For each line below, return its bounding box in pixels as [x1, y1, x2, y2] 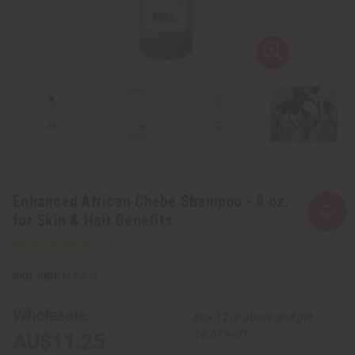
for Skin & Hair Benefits [13, 210, 172, 230]
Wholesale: [13, 305, 90, 325]
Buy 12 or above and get [193, 310, 312, 323]
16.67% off [193, 326, 246, 340]
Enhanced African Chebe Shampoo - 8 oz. [13, 191, 289, 211]
